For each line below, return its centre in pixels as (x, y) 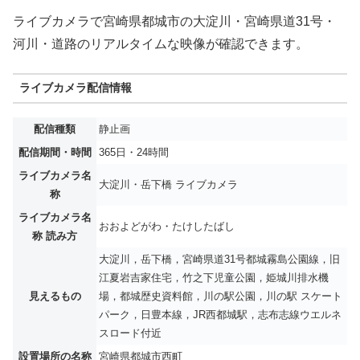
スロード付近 (130, 333)
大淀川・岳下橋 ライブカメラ (168, 185)
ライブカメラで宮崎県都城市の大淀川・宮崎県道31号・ (174, 21)
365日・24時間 (134, 153)
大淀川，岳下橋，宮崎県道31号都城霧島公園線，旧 (219, 260)
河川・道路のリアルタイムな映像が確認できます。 (161, 43)
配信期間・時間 (55, 153)
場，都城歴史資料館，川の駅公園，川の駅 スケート (221, 297)
